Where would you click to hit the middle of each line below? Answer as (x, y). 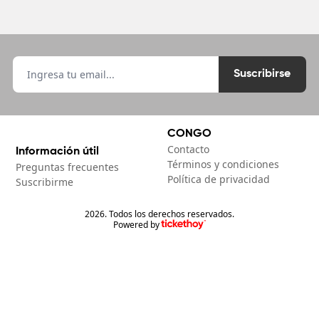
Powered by (136, 224)
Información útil (58, 151)
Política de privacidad (219, 179)
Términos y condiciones (224, 164)
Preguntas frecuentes (68, 167)
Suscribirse (262, 74)
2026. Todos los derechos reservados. (159, 214)
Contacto (189, 149)
